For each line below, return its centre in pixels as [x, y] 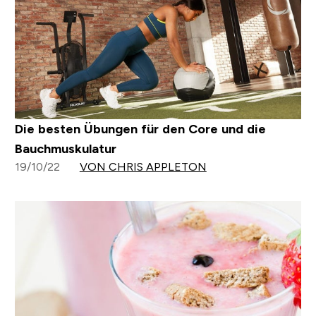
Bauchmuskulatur [65, 149]
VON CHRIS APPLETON [143, 167]
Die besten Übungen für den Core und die [140, 129]
